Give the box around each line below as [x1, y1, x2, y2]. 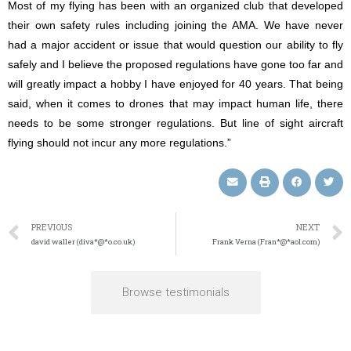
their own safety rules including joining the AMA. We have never [8, 19, 343, 31]
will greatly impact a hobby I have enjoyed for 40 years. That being [8, 78, 343, 90]
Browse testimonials [121, 284, 230, 299]
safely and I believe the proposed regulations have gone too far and [8, 58, 343, 71]
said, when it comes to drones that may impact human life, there [8, 97, 343, 110]
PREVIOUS [31, 221, 72, 233]
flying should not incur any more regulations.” [8, 136, 231, 149]
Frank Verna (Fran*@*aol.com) [212, 236, 320, 247]
